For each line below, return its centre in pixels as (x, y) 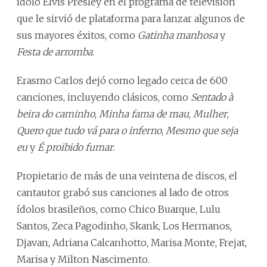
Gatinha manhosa (178, 35)
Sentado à (212, 97)
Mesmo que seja (202, 130)
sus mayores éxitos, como (77, 35)
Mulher (210, 114)
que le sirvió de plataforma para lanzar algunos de (131, 18)
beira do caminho (56, 114)
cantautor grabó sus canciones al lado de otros (123, 192)
